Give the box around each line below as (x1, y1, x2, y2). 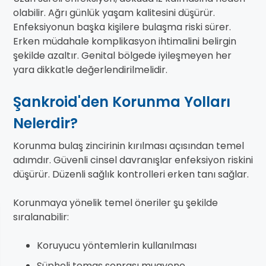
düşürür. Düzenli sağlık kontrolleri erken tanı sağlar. (13, 167, 249, 182)
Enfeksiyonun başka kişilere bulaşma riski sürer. (13, 20, 231, 34)
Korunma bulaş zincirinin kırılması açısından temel (13, 139, 244, 153)
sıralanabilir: (13, 210, 69, 224)
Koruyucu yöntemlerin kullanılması (37, 239, 197, 253)
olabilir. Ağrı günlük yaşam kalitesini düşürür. (13, 6, 215, 20)
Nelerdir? (13, 113, 78, 134)
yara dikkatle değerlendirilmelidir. (13, 63, 167, 77)
